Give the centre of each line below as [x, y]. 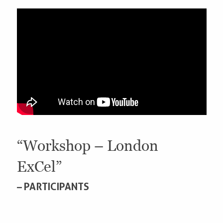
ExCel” [39, 166]
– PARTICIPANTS [53, 186]
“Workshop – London [87, 145]
